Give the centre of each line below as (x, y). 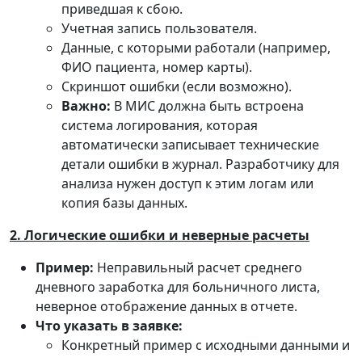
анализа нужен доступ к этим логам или (187, 183)
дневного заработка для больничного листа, (178, 287)
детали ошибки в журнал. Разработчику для (200, 164)
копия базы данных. (124, 203)
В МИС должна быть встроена (207, 106)
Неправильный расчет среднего (198, 267)
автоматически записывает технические (190, 145)
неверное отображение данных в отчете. (166, 306)
